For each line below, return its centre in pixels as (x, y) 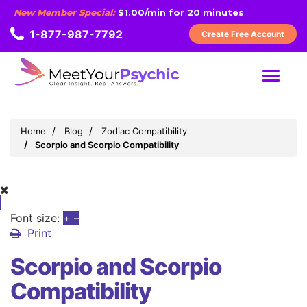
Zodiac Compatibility (144, 131)
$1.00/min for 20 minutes (180, 12)
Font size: (35, 218)
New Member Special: (64, 12)
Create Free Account (243, 34)
